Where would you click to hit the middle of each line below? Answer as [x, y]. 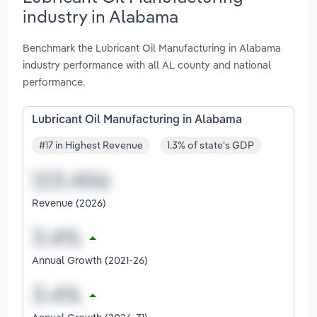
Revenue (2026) [69, 203]
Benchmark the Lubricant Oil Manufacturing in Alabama [152, 47]
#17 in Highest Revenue [91, 145]
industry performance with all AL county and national [147, 64]
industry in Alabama [100, 16]
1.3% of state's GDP [211, 145]
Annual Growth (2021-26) [90, 260]
